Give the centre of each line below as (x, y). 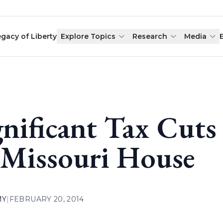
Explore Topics (88, 36)
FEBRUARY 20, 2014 (47, 199)
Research (150, 36)
